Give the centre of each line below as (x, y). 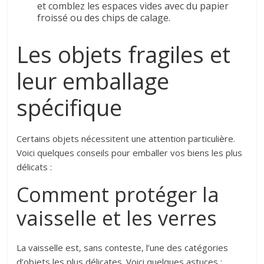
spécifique (70, 107)
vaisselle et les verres (117, 218)
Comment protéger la (118, 194)
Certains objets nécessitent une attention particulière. (126, 138)
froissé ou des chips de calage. (104, 17)
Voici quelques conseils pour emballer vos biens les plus (130, 152)
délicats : (34, 166)
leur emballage (93, 80)
